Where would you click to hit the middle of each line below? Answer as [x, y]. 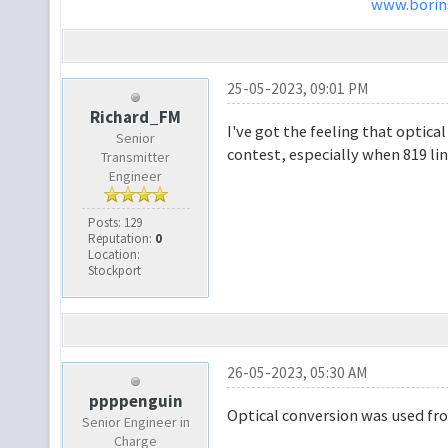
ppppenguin [135, 401]
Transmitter [136, 157]
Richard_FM [136, 117]
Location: [113, 254]
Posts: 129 [114, 222]
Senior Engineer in [135, 422]
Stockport [114, 270]
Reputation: [121, 238]
